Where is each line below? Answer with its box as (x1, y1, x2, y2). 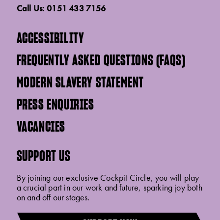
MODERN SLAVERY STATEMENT (16, 73, 144, 92)
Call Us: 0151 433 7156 (16, 2, 106, 14)
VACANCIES (16, 117, 66, 136)
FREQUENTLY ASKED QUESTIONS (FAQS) (16, 51, 186, 70)
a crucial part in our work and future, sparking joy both (16, 182, 202, 193)
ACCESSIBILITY (16, 28, 84, 48)
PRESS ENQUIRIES (16, 95, 94, 114)
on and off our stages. (16, 192, 90, 203)
